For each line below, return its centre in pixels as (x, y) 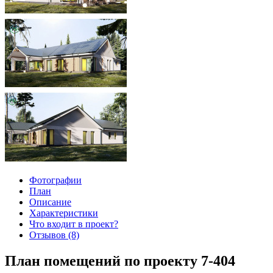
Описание (50, 202)
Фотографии (55, 180)
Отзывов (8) (54, 235)
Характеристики (64, 213)
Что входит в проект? (74, 224)
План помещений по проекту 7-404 (120, 261)
